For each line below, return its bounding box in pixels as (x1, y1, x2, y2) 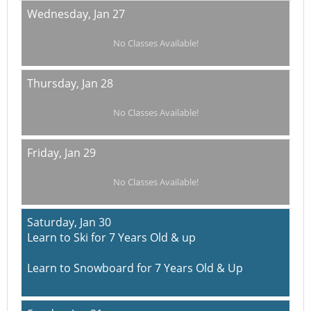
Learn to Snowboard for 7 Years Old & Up (27, 260, 243, 276)
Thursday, (27, 76, 82, 91)
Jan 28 (82, 76, 113, 91)
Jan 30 (80, 215, 111, 230)
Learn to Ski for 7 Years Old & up (27, 230, 196, 245)
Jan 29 (65, 145, 96, 160)
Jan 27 (94, 6, 125, 22)
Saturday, (27, 215, 80, 230)
